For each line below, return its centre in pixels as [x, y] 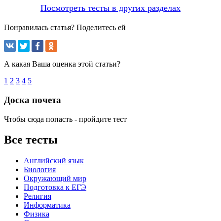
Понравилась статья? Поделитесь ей [65, 28]
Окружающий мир [55, 179]
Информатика [47, 205]
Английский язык [54, 161]
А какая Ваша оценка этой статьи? [62, 64]
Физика [37, 214]
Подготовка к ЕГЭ [55, 187]
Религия [37, 196]
